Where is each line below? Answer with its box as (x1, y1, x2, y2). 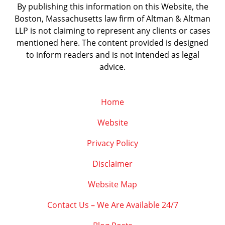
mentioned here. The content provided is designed (17, 37, 208, 49)
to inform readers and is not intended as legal (26, 49, 199, 61)
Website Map (88, 179, 137, 190)
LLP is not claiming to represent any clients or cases (15, 25, 210, 37)
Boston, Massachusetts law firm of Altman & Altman (15, 13, 210, 25)
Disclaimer (92, 158, 133, 170)
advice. (99, 61, 126, 73)
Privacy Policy (87, 138, 138, 149)
